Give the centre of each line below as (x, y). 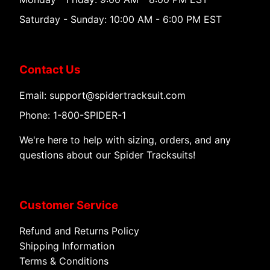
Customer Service (69, 205)
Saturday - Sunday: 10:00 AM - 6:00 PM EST (121, 19)
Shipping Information (67, 246)
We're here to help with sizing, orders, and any (125, 140)
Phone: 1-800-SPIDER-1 (73, 115)
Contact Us (50, 70)
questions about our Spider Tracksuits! (107, 155)
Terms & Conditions (64, 261)
